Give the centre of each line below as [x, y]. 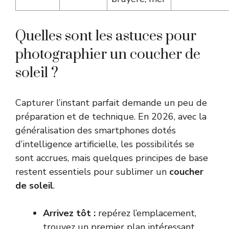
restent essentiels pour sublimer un [92, 171]
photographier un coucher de [108, 54]
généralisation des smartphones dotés [96, 130]
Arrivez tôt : [69, 213]
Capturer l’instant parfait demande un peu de [111, 102]
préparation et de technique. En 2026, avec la [111, 116]
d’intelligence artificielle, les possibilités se [105, 144]
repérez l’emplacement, [146, 213]
